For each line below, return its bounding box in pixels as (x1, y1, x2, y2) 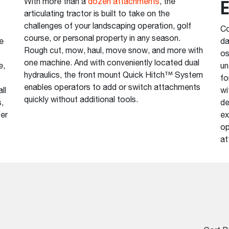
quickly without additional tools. (24, 96, 139, 105)
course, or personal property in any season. (24, 35, 181, 43)
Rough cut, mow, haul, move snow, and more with (24, 47, 203, 56)
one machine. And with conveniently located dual (24, 59, 200, 68)
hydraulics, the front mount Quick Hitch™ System (24, 72, 203, 80)
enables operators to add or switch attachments (24, 84, 201, 93)
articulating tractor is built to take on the (24, 10, 170, 19)
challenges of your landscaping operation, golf (24, 22, 192, 31)
